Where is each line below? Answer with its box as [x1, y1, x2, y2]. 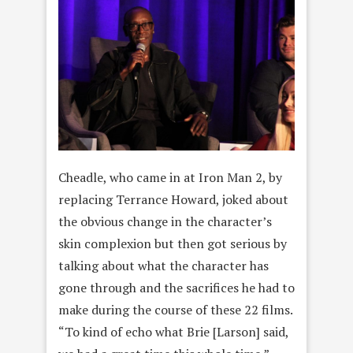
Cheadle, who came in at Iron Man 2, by [58, 168, 282, 186]
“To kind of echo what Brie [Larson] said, [58, 322, 288, 340]
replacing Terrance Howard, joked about [58, 190, 288, 208]
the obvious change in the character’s [58, 212, 272, 230]
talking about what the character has [58, 256, 269, 274]
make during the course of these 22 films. [58, 300, 292, 318]
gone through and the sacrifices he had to [58, 278, 295, 296]
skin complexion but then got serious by [58, 234, 287, 252]
